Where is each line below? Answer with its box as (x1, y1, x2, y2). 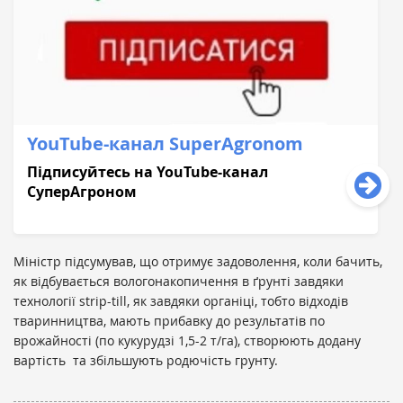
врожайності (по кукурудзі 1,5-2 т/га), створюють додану (13, 331, 361, 349)
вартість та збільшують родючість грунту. (13, 351, 282, 369)
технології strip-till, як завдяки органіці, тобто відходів (13, 291, 348, 309)
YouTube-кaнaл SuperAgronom (27, 130, 303, 156)
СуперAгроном (27, 181, 137, 201)
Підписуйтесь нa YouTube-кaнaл (27, 161, 268, 182)
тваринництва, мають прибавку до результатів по (13, 311, 325, 329)
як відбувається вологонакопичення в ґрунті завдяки (13, 272, 344, 290)
